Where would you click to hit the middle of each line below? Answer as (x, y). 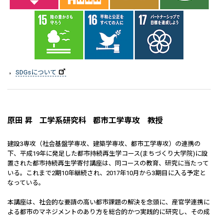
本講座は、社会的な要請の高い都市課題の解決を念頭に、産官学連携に (109, 202)
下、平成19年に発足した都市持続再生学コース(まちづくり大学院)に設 (108, 154)
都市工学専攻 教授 (128, 120)
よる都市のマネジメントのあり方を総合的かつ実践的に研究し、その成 (109, 212)
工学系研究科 (63, 120)
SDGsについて (36, 72)
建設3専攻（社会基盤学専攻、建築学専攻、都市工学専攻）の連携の (104, 144)
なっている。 (26, 183)
